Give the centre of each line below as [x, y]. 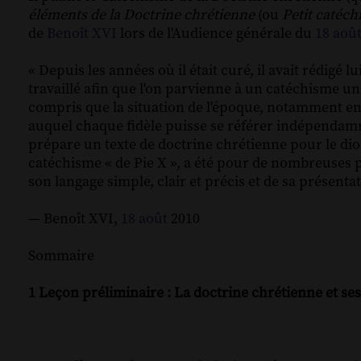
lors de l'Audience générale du [216, 34]
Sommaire [61, 256]
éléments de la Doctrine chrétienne [141, 15]
